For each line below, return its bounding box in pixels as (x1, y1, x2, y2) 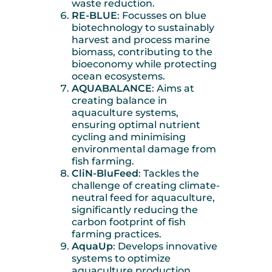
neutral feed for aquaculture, (72, 192, 215, 204)
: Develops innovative (113, 240, 217, 253)
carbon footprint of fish (72, 216, 186, 228)
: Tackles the (138, 168, 199, 180)
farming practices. (72, 228, 161, 240)
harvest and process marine (72, 34, 210, 46)
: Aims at (152, 83, 194, 95)
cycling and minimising (72, 131, 186, 143)
